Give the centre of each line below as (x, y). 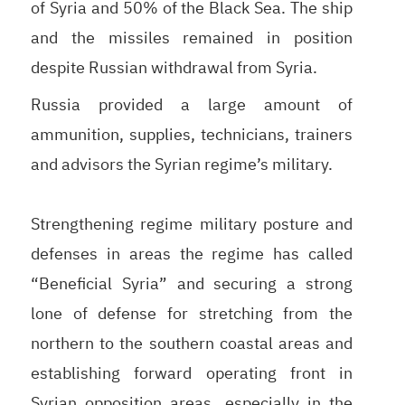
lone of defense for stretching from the (192, 313)
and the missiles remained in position (192, 37)
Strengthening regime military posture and (192, 223)
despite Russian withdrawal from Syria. (174, 67)
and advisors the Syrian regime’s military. (181, 164)
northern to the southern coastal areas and (192, 343)
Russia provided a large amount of (192, 104)
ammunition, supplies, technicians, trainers (192, 134)
